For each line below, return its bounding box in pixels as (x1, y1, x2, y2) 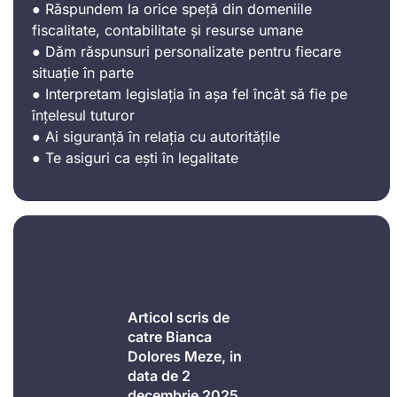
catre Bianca (127, 327, 212, 346)
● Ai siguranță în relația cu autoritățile (32, 127, 280, 145)
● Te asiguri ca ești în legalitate (32, 148, 238, 167)
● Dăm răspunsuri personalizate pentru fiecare (32, 42, 341, 60)
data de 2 (127, 366, 191, 385)
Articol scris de (127, 307, 230, 326)
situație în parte (32, 63, 134, 82)
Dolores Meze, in (127, 346, 242, 365)
